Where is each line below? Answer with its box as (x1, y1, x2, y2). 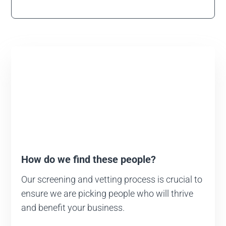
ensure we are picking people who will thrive (21, 188, 194, 199)
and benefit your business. (21, 202, 125, 213)
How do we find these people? (21, 153, 156, 166)
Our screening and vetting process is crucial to (21, 174, 203, 185)
